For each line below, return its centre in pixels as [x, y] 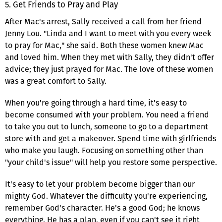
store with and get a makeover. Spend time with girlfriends [111, 138]
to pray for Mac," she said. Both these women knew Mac [104, 45]
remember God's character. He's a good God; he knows [102, 208]
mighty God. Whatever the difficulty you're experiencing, [106, 196]
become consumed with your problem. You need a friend [107, 114]
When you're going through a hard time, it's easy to [96, 103]
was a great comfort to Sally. [56, 81]
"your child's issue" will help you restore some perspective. [111, 162]
